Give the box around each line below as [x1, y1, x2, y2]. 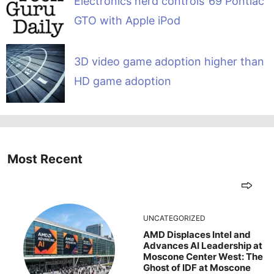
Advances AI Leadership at [143, 239, 262, 251]
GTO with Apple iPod [73, 13, 180, 27]
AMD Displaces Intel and [143, 228, 251, 240]
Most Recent [7, 151, 83, 166]
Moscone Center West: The [143, 250, 263, 262]
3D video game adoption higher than [73, 55, 264, 68]
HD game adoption [73, 75, 171, 88]
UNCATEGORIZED [143, 213, 206, 223]
